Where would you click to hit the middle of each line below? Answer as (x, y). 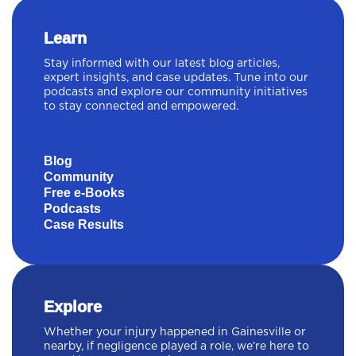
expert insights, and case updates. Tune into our (176, 78)
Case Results (84, 225)
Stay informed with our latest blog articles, (162, 64)
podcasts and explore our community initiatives (176, 93)
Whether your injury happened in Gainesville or (175, 333)
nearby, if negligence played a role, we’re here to (176, 347)
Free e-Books (84, 193)
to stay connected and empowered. (141, 107)
